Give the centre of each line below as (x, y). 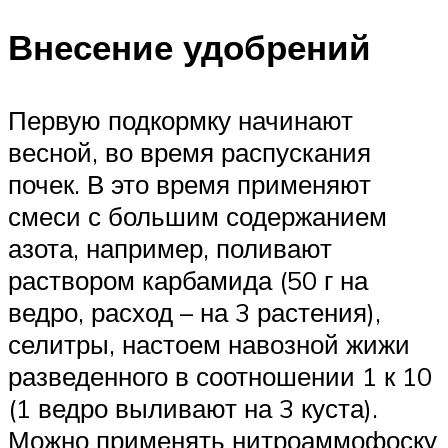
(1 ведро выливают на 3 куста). (193, 407)
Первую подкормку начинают (180, 119)
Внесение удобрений (189, 46)
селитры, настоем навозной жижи (209, 343)
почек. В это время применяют (189, 183)
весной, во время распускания (189, 151)
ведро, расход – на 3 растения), (194, 311)
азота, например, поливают (170, 247)
